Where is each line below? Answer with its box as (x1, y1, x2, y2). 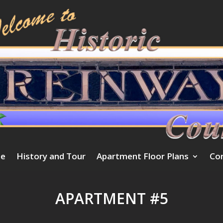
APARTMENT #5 (55, 188, 168, 209)
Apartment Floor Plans (97, 150, 189, 162)
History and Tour (16, 150, 86, 162)
